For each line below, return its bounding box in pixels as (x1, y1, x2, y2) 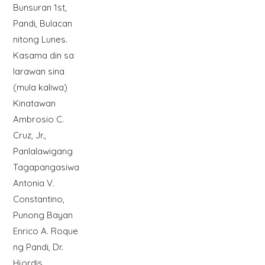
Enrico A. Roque (12, 225, 78, 237)
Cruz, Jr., (12, 130, 46, 141)
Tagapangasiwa (12, 161, 79, 173)
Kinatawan (12, 98, 56, 109)
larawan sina (12, 66, 64, 77)
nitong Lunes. (12, 34, 67, 46)
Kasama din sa (12, 50, 74, 62)
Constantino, (12, 193, 64, 205)
